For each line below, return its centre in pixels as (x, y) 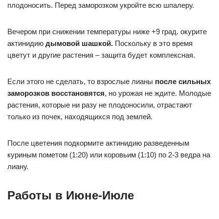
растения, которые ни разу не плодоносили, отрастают (100, 105)
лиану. (18, 166)
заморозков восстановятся (56, 93)
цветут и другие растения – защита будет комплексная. (101, 55)
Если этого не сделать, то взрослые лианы (81, 81)
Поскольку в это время (153, 43)
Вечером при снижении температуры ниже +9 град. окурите (107, 32)
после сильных (183, 81)
